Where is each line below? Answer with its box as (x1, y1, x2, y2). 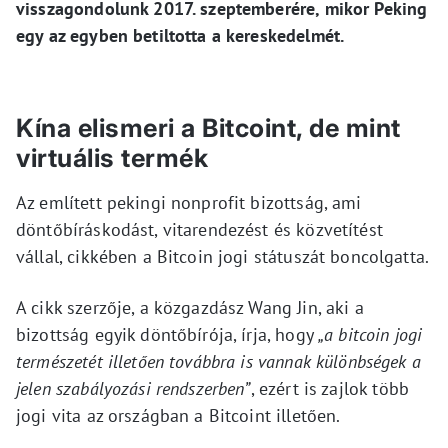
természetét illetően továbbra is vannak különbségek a (16, 350, 421, 373)
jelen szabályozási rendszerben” (16, 377, 251, 400)
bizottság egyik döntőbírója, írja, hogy (16, 323, 318, 346)
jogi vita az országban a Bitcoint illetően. (16, 404, 341, 427)
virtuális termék (16, 143, 208, 173)
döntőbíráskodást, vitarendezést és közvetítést (16, 218, 383, 241)
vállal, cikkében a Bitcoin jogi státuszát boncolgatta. (16, 245, 430, 268)
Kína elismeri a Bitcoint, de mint (16, 113, 401, 143)
